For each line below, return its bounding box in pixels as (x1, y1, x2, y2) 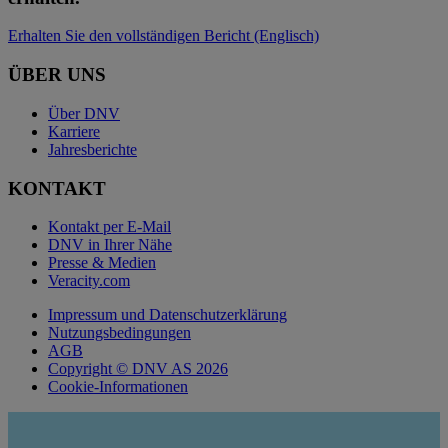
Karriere (48, 122, 100, 140)
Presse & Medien (48, 254, 156, 272)
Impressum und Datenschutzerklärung (48, 306, 287, 324)
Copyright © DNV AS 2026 (48, 360, 228, 378)
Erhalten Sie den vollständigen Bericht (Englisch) (8, 27, 319, 45)
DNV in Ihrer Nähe (48, 236, 172, 254)
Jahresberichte (48, 140, 137, 158)
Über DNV (48, 104, 120, 122)
